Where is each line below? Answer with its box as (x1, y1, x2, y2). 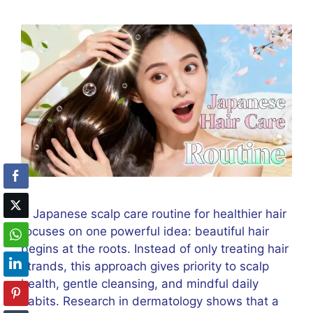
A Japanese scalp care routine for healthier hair (21, 207, 286, 221)
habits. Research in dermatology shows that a (21, 294, 279, 309)
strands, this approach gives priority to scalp (21, 259, 269, 274)
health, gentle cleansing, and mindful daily (21, 277, 259, 291)
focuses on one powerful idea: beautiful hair (21, 224, 269, 239)
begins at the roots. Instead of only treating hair (21, 242, 289, 256)
